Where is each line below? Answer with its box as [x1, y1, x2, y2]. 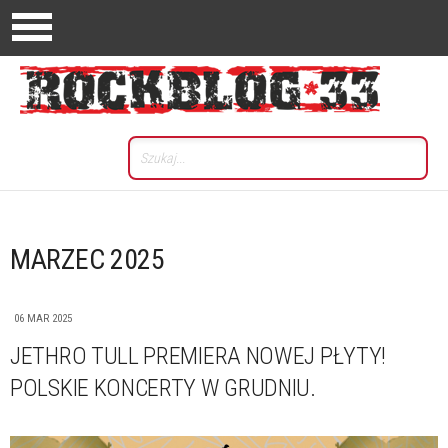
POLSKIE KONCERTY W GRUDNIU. [10, 374, 316, 402]
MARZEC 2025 [10, 243, 165, 276]
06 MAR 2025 [14, 312, 72, 325]
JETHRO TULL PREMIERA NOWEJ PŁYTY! [10, 342, 387, 370]
